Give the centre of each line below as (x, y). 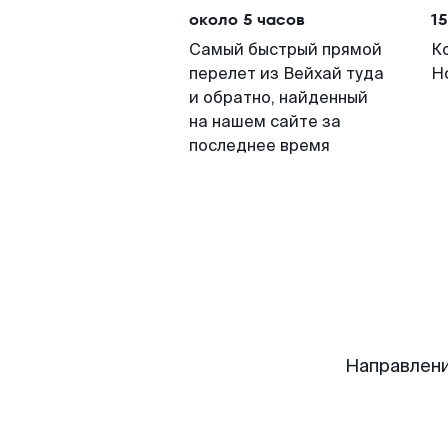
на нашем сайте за (265, 121)
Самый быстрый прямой (285, 49)
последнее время (259, 145)
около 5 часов (247, 19)
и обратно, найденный (278, 97)
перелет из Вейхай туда (286, 73)
